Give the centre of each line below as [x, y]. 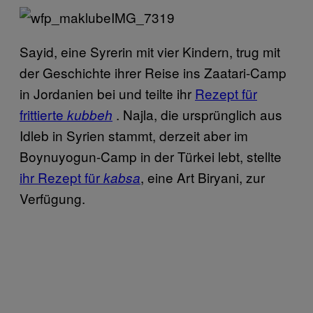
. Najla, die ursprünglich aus [197, 114]
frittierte [43, 114]
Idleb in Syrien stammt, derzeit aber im [134, 135]
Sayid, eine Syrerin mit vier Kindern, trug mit [150, 51]
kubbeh [90, 114]
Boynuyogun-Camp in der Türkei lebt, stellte [151, 156]
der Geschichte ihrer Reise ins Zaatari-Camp [153, 72]
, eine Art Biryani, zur [203, 177]
